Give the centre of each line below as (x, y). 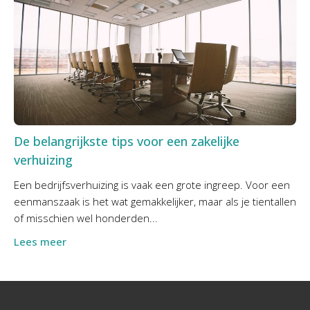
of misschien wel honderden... (86, 218)
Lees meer (40, 241)
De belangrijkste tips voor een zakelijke (127, 141)
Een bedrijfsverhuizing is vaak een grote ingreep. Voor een (152, 184)
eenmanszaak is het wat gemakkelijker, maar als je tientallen (155, 201)
